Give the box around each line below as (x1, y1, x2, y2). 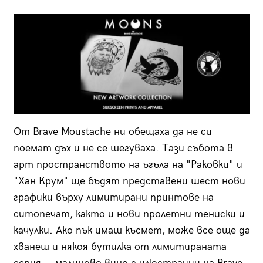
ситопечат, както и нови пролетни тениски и (13, 208, 245, 221)
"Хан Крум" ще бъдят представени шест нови (13, 175, 245, 188)
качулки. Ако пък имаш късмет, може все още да (13, 224, 250, 237)
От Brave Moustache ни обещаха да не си (13, 126, 212, 139)
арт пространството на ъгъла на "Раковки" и (13, 159, 242, 171)
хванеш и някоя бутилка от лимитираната (13, 241, 227, 254)
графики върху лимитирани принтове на (13, 191, 214, 204)
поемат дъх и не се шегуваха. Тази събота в (13, 142, 233, 155)
